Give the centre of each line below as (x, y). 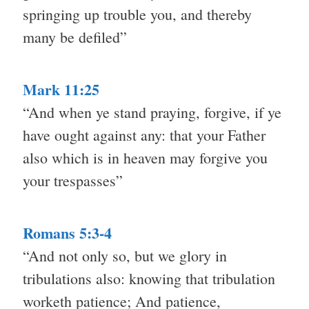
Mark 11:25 (61, 90)
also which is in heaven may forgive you (145, 158)
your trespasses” (73, 181)
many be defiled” (75, 37)
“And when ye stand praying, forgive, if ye (152, 112)
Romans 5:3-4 (67, 233)
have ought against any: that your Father (144, 135)
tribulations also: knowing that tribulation (149, 279)
